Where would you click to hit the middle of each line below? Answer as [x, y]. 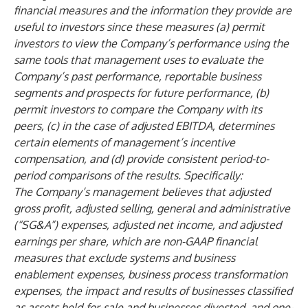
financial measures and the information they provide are [153, 10]
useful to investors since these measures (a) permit [139, 27]
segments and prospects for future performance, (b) [141, 93]
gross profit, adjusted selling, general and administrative [152, 208]
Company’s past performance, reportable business [137, 76]
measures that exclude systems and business [124, 258]
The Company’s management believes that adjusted [142, 192]
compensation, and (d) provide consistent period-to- [141, 159]
